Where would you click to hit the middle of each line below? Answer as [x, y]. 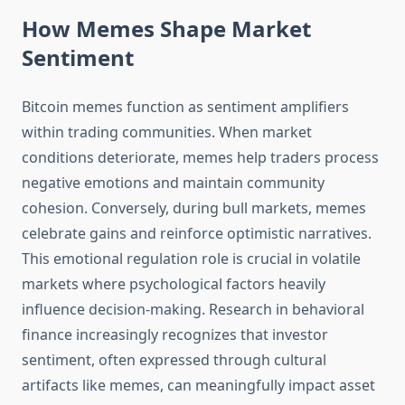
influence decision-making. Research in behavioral [193, 310]
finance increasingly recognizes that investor [175, 335]
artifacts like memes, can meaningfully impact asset [198, 386]
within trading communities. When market [167, 132]
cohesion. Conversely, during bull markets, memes [194, 208]
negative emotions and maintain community [173, 183]
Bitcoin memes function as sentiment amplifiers [185, 107]
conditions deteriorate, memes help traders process [200, 158]
